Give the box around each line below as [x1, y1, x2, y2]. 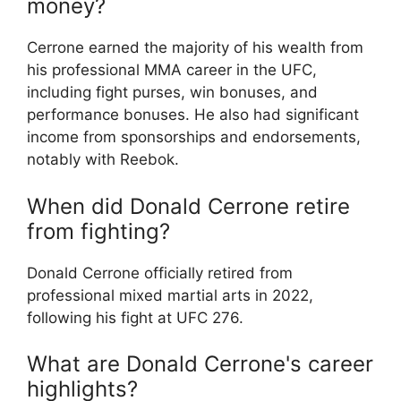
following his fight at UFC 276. [27, 308, 243, 327]
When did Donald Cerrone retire [27, 192, 350, 219]
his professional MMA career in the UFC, [27, 61, 317, 80]
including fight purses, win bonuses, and [27, 83, 318, 102]
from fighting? [27, 218, 170, 244]
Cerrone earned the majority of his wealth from [27, 38, 363, 57]
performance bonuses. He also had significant [27, 106, 359, 124]
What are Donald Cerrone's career [27, 351, 373, 378]
